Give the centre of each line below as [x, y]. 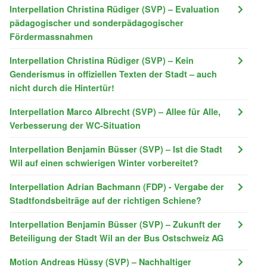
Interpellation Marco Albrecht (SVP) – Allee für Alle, [115, 111]
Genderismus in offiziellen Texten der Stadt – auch [113, 74]
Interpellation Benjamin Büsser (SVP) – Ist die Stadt [116, 149]
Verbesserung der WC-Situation [75, 125]
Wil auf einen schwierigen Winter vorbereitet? [104, 162]
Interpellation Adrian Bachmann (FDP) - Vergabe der [117, 186]
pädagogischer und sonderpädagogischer [97, 22]
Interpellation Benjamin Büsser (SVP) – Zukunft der [115, 224]
